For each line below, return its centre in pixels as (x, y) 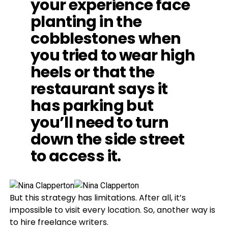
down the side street (107, 139)
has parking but (92, 106)
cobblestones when (106, 38)
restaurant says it (99, 89)
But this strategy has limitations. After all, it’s (97, 198)
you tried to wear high (113, 55)
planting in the (86, 22)
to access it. (76, 156)
